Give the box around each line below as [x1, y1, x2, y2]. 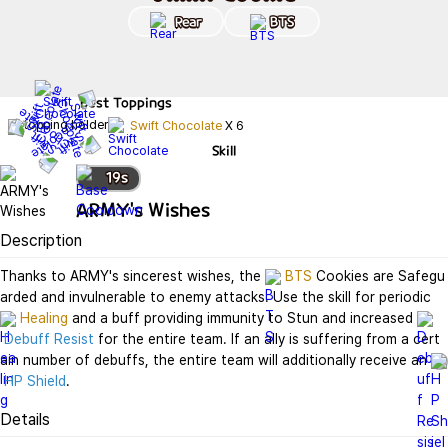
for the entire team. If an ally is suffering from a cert [94, 331, 441, 347]
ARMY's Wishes [76, 197, 210, 222]
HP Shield [4, 373, 67, 389]
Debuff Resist [4, 331, 95, 347]
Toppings [113, 94, 172, 111]
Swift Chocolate [129, 118, 222, 134]
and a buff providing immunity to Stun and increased [68, 310, 417, 326]
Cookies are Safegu [312, 268, 445, 284]
